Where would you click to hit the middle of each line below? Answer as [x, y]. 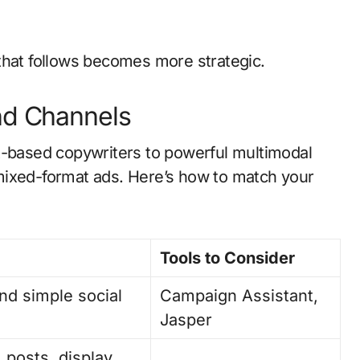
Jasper [186, 319]
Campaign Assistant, [239, 295]
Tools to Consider [228, 258]
